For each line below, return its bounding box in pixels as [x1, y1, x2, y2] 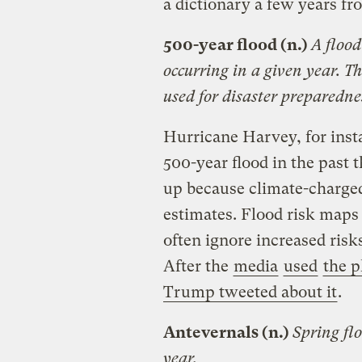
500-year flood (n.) [162, 36, 311, 55]
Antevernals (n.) [162, 323, 293, 343]
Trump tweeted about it [162, 283, 337, 302]
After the [162, 257, 233, 276]
